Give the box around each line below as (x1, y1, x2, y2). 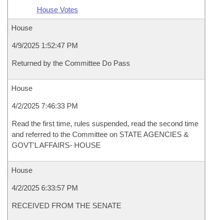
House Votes (36, 5, 78, 14)
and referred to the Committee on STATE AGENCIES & (12, 130, 189, 138)
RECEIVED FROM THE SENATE (12, 201, 121, 210)
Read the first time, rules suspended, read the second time (12, 119, 198, 128)
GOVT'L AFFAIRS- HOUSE (12, 141, 101, 149)
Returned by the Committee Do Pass (12, 59, 130, 67)
